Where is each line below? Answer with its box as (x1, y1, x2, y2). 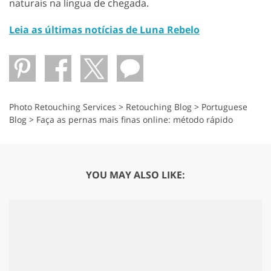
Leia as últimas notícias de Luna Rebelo (9, 22, 200, 36)
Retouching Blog (126, 100, 192, 113)
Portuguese (201, 100, 247, 113)
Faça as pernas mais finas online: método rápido (36, 113, 233, 125)
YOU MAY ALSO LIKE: (86, 168, 185, 181)
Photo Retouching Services (9, 100, 116, 113)
